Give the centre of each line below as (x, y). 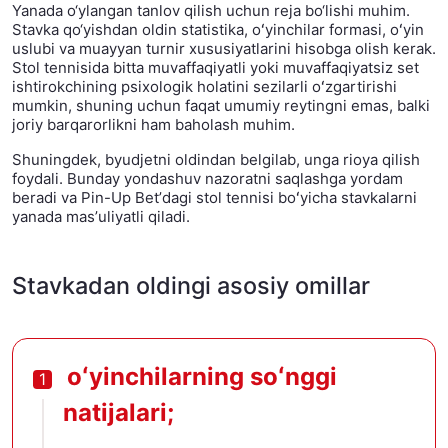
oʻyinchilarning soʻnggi (202, 377)
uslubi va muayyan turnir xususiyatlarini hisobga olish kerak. (224, 49)
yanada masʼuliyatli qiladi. (101, 217)
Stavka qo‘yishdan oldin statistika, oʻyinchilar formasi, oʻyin (218, 30)
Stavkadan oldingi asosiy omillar (191, 286)
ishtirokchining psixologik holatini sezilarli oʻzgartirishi (204, 87)
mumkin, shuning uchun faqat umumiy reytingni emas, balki (221, 106)
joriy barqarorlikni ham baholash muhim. (153, 125)
